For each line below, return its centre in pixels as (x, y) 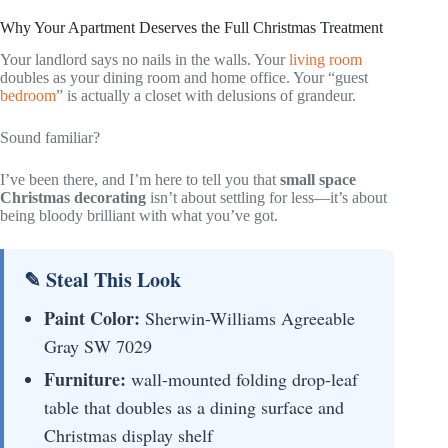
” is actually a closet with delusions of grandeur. (206, 96)
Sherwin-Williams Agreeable (247, 318)
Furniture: (85, 379)
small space (318, 180)
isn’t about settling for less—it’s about (266, 198)
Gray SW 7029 (98, 346)
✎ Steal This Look (102, 280)
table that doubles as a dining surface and (194, 407)
